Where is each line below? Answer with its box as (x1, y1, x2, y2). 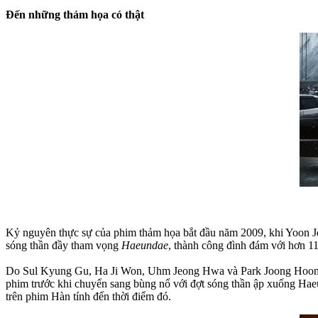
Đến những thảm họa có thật (6, 8, 144, 21)
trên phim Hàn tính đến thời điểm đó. (6, 290, 171, 302)
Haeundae (121, 238, 168, 251)
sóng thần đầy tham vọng (6, 238, 121, 251)
